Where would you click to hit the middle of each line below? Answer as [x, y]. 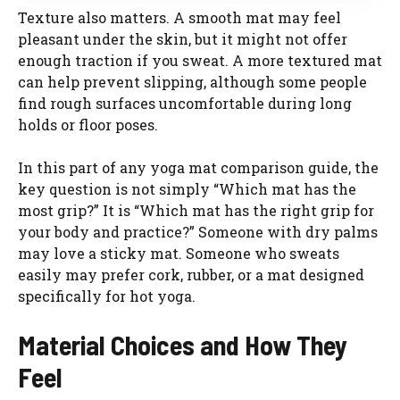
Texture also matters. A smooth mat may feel [179, 17]
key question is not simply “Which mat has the [187, 188]
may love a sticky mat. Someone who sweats [179, 253]
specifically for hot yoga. [107, 296]
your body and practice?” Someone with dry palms [198, 231]
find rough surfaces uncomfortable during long [185, 103]
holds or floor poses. [88, 124]
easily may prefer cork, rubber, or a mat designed [191, 274]
